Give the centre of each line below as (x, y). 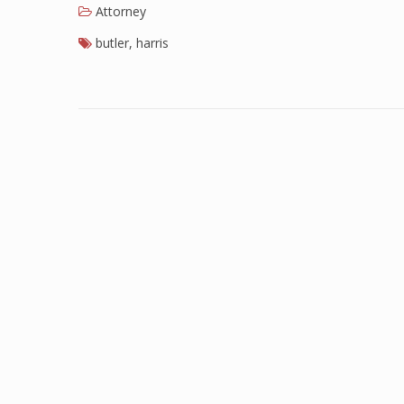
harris (152, 43)
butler (112, 43)
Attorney (121, 11)
